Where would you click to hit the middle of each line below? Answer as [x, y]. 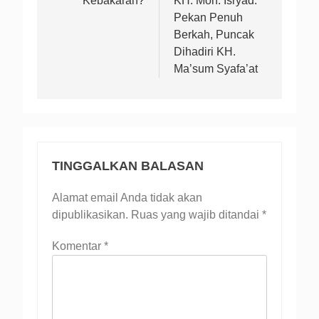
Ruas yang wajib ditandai [197, 214]
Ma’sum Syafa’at [216, 68]
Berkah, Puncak [214, 34]
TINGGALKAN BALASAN [128, 166]
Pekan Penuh [208, 17]
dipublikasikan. [90, 214]
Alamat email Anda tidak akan [127, 197]
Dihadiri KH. [205, 51]
